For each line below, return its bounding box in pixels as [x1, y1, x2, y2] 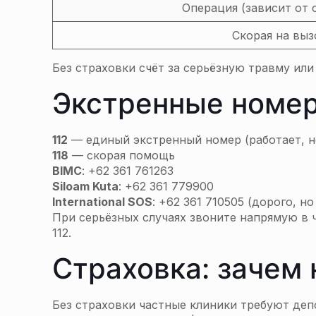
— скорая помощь [68, 148, 175, 162]
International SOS [52, 195, 152, 209]
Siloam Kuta [52, 179, 119, 193]
